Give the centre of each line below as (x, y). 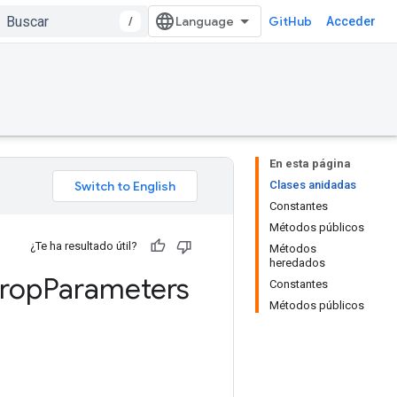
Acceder (351, 21)
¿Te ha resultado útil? (84, 246)
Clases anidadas (313, 185)
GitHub (290, 21)
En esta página (310, 163)
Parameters (116, 289)
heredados (297, 263)
